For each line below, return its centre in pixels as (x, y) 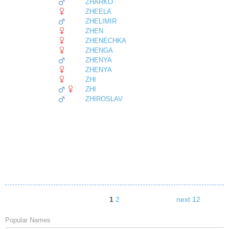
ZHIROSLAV (104, 99)
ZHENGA (99, 51)
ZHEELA (98, 12)
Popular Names (28, 220)
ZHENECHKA (106, 41)
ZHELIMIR (101, 21)
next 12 (188, 200)
